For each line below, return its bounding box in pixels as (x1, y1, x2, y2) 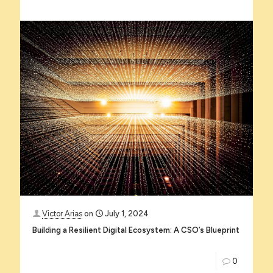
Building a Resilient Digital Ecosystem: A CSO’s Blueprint (32, 225, 239, 235)
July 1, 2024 (105, 208, 149, 218)
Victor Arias (42, 208, 82, 218)
